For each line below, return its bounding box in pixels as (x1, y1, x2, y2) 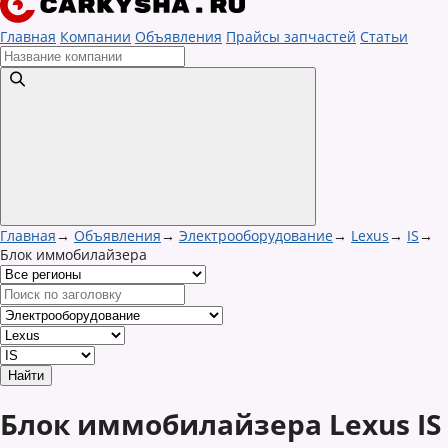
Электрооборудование (179, 226, 333, 245)
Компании (60, 27, 131, 46)
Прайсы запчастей (226, 27, 356, 46)
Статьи (360, 27, 408, 46)
